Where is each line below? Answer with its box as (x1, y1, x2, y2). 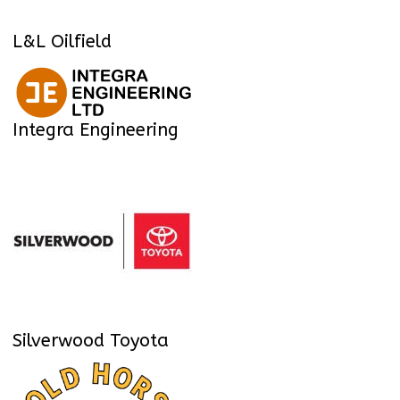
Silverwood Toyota (12, 330, 169, 352)
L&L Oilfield (12, 30, 112, 52)
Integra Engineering (12, 120, 179, 141)
